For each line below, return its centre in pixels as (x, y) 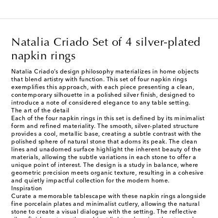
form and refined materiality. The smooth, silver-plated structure (105, 127)
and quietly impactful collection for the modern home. (91, 181)
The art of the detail (40, 111)
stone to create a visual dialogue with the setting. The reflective (104, 212)
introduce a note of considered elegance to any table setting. (101, 103)
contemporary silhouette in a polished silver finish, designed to (103, 96)
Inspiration (27, 189)
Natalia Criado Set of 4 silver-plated (106, 43)
